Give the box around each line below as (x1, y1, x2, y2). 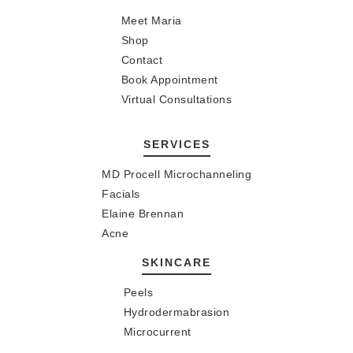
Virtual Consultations (121, 93, 232, 106)
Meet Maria (121, 14, 182, 28)
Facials (102, 188, 140, 201)
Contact (121, 54, 163, 67)
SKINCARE (142, 256, 211, 269)
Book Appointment (121, 73, 218, 87)
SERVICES (143, 138, 210, 151)
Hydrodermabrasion (123, 306, 230, 319)
